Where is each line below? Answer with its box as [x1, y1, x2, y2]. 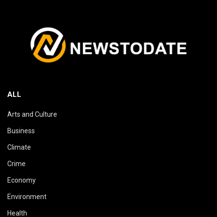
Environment [7, 193, 46, 201]
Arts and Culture [7, 110, 57, 119]
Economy [7, 176, 36, 185]
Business [7, 127, 35, 135]
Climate [7, 143, 31, 152]
